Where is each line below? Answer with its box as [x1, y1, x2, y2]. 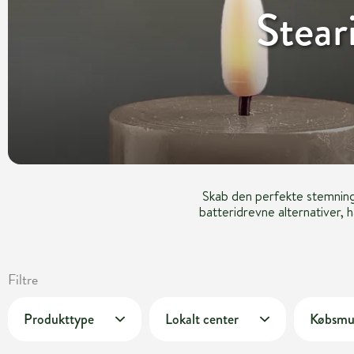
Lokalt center [165, 308, 239, 330]
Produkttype [24, 308, 94, 330]
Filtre [8, 269, 38, 291]
